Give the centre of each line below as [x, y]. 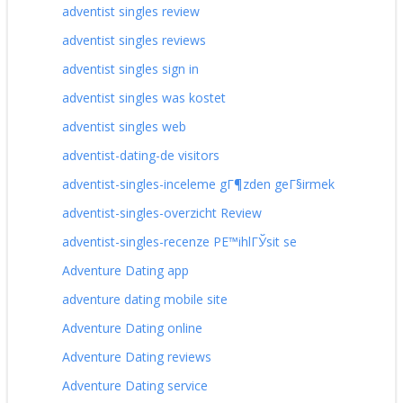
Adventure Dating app [125, 270]
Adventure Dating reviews [137, 356]
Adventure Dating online [132, 327]
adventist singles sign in [130, 68]
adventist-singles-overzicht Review [162, 212]
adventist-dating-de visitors [141, 155]
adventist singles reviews [134, 40]
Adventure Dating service [135, 385]
